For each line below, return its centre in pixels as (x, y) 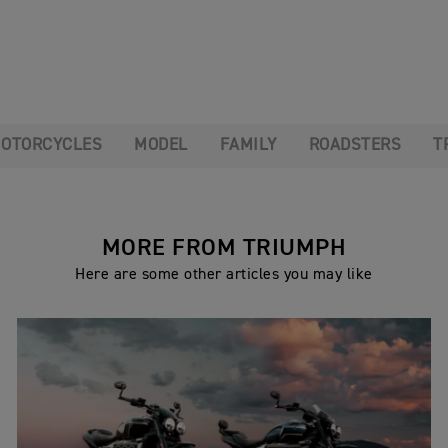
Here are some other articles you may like (224, 274)
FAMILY (248, 145)
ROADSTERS (355, 145)
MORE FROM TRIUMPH (224, 247)
